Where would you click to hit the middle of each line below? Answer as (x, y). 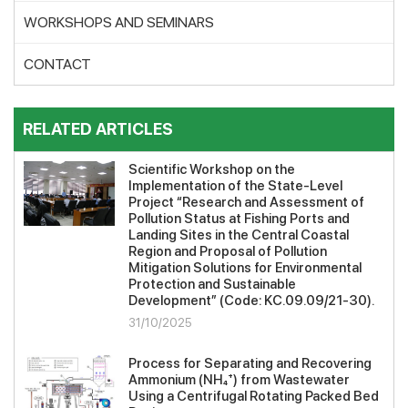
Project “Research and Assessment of (246, 203)
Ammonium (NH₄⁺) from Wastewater (239, 380)
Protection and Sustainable (212, 285)
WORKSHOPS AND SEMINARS (119, 23)
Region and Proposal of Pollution (228, 252)
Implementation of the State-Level (235, 186)
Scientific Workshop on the (212, 170)
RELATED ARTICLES (98, 129)
